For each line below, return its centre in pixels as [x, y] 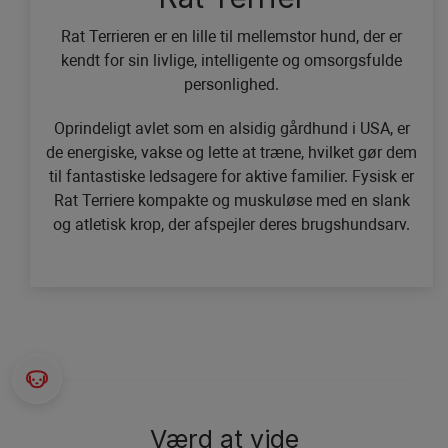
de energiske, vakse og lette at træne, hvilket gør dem [231, 153]
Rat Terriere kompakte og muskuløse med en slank [231, 201]
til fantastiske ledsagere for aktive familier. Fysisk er [231, 177]
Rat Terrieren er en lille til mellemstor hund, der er [231, 37]
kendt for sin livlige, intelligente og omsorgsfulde [231, 61]
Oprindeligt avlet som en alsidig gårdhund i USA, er [231, 129]
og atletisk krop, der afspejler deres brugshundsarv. [231, 225]
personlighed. [231, 85]
